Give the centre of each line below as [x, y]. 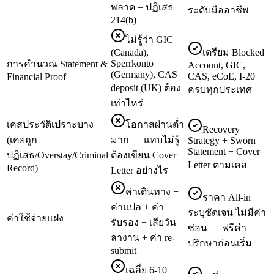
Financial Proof [36, 76]
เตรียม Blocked [233, 52]
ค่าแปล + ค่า [137, 207]
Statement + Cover [224, 151]
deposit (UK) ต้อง [146, 87]
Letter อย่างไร [139, 170]
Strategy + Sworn [222, 140]
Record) [22, 168]
